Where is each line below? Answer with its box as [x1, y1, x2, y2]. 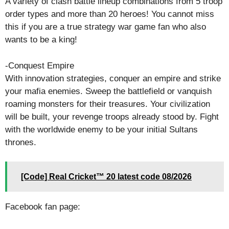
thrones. [5, 137, 36, 147]
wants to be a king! [5, 35, 77, 44]
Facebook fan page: [5, 202, 80, 212]
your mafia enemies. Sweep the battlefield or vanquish [5, 86, 212, 96]
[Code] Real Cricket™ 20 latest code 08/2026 [21, 172, 192, 181]
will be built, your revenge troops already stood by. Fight [5, 111, 219, 122]
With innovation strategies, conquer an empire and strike [5, 73, 221, 83]
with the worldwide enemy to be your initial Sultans [5, 124, 198, 134]
